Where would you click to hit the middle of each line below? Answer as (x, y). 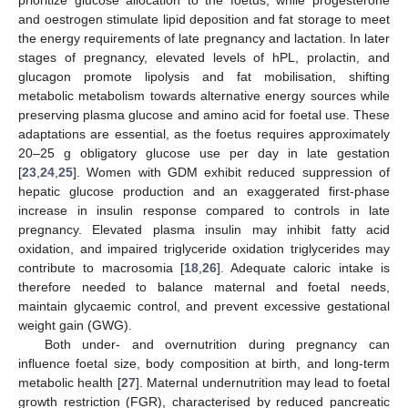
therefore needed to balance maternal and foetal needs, (204, 286)
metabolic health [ (70, 382)
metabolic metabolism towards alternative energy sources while (204, 95)
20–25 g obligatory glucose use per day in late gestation (204, 153)
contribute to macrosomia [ (101, 267)
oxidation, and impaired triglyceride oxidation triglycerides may (204, 248)
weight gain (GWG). (75, 325)
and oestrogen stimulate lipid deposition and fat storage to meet (204, 19)
